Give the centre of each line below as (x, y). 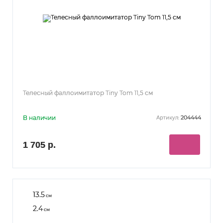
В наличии (39, 117)
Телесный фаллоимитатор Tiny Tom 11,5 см (88, 93)
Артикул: (168, 118)
